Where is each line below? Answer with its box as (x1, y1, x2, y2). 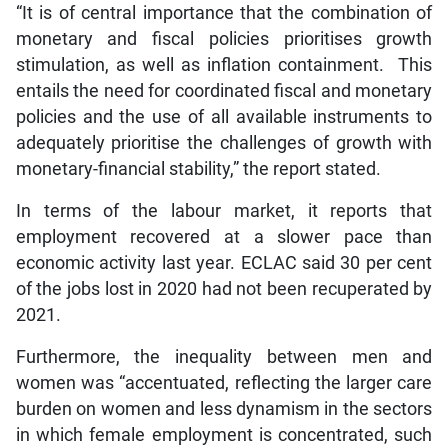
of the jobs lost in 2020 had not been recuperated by (15, 279, 433, 300)
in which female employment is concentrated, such (15, 425, 433, 446)
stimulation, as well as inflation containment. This (15, 55, 433, 76)
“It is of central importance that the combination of (15, 3, 433, 24)
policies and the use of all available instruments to (15, 107, 433, 128)
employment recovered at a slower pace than (15, 227, 433, 248)
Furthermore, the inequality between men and (15, 347, 433, 368)
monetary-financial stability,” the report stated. (15, 159, 381, 180)
